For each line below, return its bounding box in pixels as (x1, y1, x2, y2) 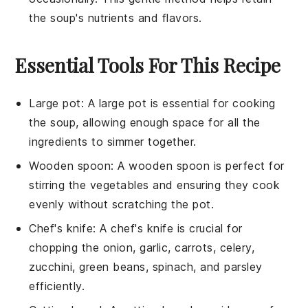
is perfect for (210, 158, 285, 173)
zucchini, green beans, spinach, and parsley (29, 259, 263, 274)
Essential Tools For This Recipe (15, 52, 281, 78)
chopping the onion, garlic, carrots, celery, (29, 240, 255, 254)
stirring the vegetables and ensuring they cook (29, 177, 280, 192)
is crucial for (173, 221, 243, 235)
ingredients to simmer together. (29, 134, 197, 148)
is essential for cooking (146, 96, 276, 110)
